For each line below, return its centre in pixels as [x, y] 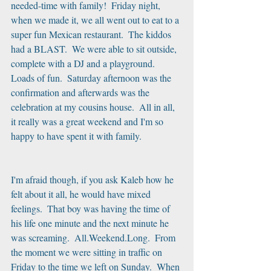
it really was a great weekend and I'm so [88, 121]
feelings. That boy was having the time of [92, 208]
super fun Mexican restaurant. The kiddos [92, 34]
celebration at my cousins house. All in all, [94, 107]
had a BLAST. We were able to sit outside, [95, 49]
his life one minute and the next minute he [91, 223]
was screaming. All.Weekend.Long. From [94, 237]
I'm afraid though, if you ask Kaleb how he [93, 179]
